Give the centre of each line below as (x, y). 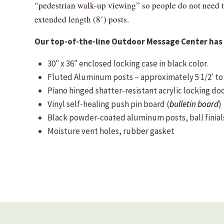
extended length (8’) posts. (82, 19)
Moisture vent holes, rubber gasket (111, 131)
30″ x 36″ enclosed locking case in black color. (127, 63)
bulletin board (194, 104)
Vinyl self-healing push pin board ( (108, 104)
